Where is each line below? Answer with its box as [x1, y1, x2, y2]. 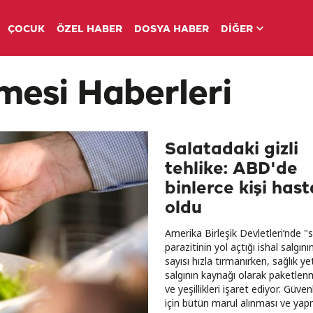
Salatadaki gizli [165, 140, 298, 159]
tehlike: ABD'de [165, 160, 298, 178]
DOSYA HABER [133, 24, 209, 35]
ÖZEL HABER [56, 24, 122, 35]
